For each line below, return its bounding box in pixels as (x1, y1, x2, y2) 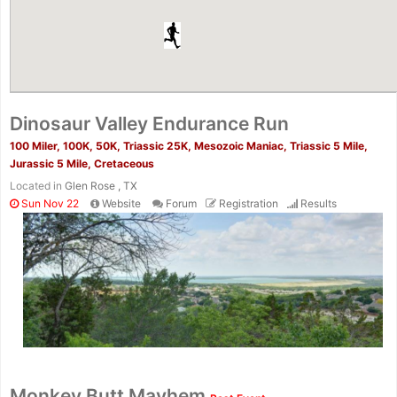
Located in (10, 179, 65, 192)
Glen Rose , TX (65, 179, 137, 192)
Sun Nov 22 (19, 197, 79, 210)
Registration (219, 197, 278, 210)
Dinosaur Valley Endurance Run (10, 113, 289, 135)
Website (102, 197, 141, 210)
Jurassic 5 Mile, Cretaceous (10, 157, 154, 170)
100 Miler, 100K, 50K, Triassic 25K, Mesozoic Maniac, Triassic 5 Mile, (10, 139, 368, 152)
